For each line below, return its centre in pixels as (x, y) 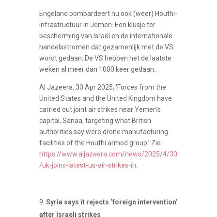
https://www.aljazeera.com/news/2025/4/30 (108, 154)
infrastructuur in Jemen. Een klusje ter (97, 24)
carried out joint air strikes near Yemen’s (100, 109)
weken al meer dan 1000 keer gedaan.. (98, 69)
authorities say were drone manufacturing (103, 132)
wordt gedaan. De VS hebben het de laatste (105, 58)
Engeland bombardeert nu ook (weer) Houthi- (108, 13)
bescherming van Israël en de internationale (106, 36)
